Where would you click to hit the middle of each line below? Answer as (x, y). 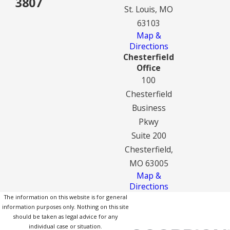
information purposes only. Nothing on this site (65, 206)
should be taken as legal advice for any (65, 216)
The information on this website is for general (65, 197)
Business (149, 108)
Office (149, 68)
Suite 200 (149, 135)
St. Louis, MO (149, 9)
